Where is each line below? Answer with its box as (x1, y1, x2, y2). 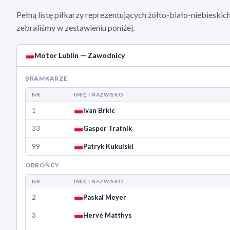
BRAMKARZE (25, 74, 68, 83)
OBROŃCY (25, 161, 60, 169)
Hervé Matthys (83, 211, 132, 220)
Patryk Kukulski (83, 142, 134, 151)
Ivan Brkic (83, 106, 116, 115)
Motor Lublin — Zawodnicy (34, 51, 125, 60)
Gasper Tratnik (83, 124, 132, 133)
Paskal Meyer (83, 193, 127, 202)
